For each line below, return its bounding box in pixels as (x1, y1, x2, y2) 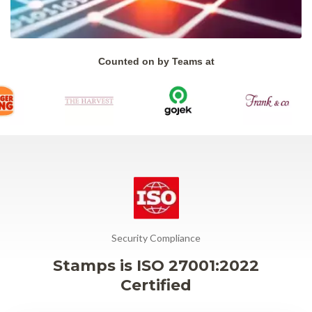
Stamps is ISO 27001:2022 (53, 256, 259, 275)
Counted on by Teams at (97, 55, 214, 67)
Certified (120, 275, 192, 295)
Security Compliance (111, 231, 201, 244)
